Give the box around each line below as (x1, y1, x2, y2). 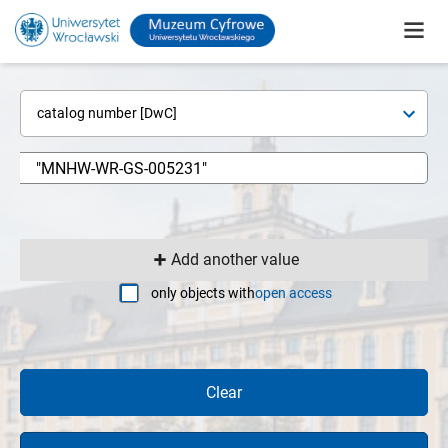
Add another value (171, 250, 300, 269)
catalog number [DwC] (37, 105, 178, 121)
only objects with (151, 284, 255, 301)
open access (255, 284, 332, 301)
